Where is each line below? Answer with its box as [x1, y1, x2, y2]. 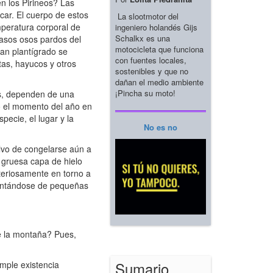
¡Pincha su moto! [115, 87, 175, 99]
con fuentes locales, [115, 54, 186, 66]
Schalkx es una [115, 32, 170, 44]
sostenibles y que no [115, 65, 188, 77]
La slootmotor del [115, 10, 179, 22]
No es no [144, 121, 177, 133]
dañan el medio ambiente [115, 76, 204, 88]
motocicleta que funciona [115, 43, 204, 55]
